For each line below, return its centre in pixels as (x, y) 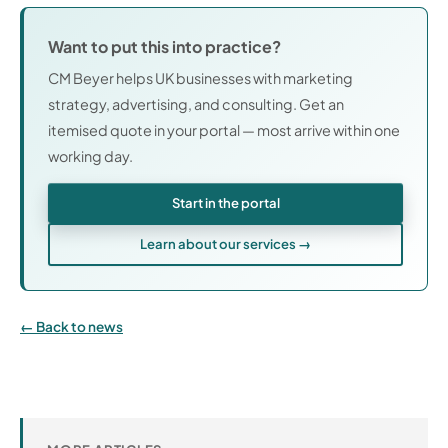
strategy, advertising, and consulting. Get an (196, 104)
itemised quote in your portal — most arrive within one (224, 130)
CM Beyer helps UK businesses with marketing (200, 78)
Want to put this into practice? (164, 46)
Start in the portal (225, 202)
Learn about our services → (225, 244)
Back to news (79, 327)
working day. (90, 156)
